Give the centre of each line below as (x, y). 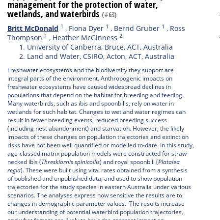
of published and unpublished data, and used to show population (95, 179)
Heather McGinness (85, 38)
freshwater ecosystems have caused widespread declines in (89, 87)
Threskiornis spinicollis (70, 162)
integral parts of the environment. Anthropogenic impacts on (90, 78)
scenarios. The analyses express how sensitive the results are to (95, 195)
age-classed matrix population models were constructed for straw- (98, 153)
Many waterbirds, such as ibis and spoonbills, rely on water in (91, 103)
